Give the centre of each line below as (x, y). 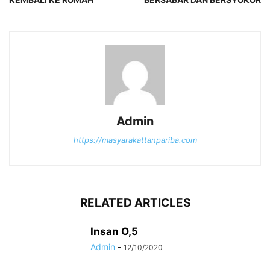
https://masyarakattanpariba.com (135, 140)
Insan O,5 (114, 232)
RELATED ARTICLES (135, 203)
